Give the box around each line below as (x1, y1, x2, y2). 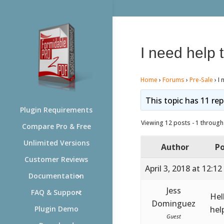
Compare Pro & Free (21, 121, 91, 131)
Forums (162, 75, 184, 84)
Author (160, 141, 189, 152)
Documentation (28, 171, 84, 180)
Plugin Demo (34, 204, 78, 213)
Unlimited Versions (23, 138, 89, 147)
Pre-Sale (189, 75, 213, 84)
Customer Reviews (24, 154, 88, 164)
